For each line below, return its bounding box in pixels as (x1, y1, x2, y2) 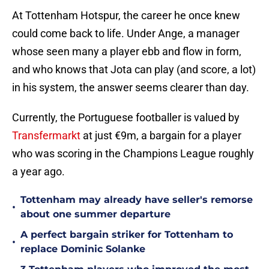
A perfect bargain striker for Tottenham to (20, 229, 233, 241)
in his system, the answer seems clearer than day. (12, 81, 249, 94)
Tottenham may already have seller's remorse (20, 194, 253, 206)
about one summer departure (20, 208, 171, 220)
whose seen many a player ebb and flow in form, (12, 45, 241, 58)
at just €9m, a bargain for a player (80, 129, 241, 142)
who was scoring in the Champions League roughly (12, 147, 254, 160)
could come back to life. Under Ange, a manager (12, 27, 240, 40)
